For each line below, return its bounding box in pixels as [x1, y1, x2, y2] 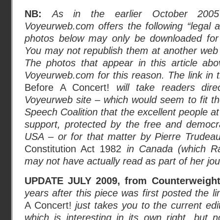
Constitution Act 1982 [25, 143, 127, 154]
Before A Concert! [25, 82, 110, 93]
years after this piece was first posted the [25, 188, 213, 198]
